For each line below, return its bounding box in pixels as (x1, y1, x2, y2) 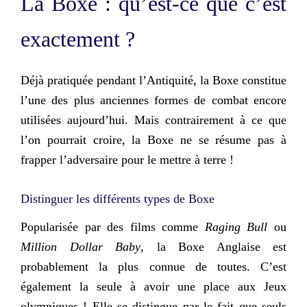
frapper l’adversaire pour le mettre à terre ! (21, 152, 234, 167)
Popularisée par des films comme (21, 220, 205, 234)
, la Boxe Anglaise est (140, 240, 286, 254)
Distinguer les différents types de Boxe (21, 192, 214, 206)
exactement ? (21, 26, 135, 51)
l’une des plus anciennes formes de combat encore (21, 93, 286, 107)
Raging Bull (204, 220, 268, 234)
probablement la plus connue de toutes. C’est (21, 260, 286, 274)
